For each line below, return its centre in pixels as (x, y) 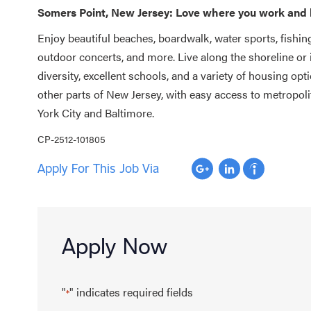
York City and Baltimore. (97, 112)
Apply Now (114, 245)
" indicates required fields (131, 292)
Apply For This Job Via (98, 168)
